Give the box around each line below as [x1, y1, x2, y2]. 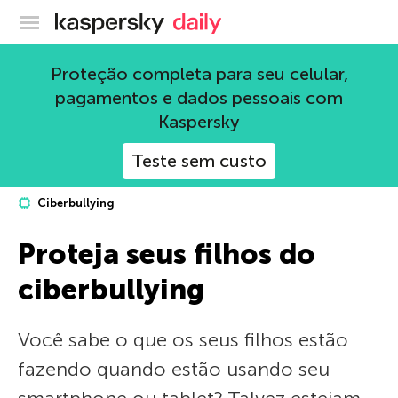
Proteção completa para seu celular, [50, 63, 348, 84]
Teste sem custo [131, 150, 267, 171]
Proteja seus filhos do [18, 237, 315, 271]
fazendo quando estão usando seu [18, 357, 330, 381]
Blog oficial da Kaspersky [164, 11, 322, 28]
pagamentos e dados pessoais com [55, 87, 343, 108]
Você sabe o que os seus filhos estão [18, 328, 348, 352]
